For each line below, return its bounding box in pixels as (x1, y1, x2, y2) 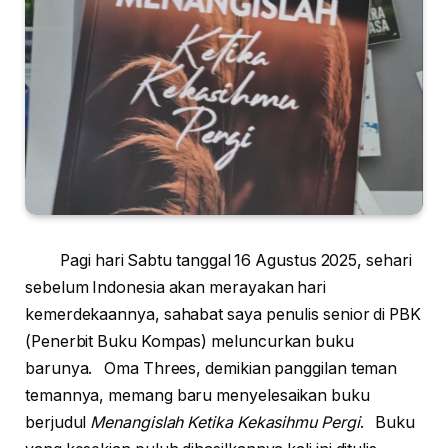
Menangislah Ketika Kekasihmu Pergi (90, 413, 360, 433)
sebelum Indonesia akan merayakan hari (25, 278, 327, 298)
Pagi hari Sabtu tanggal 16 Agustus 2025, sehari (60, 251, 412, 271)
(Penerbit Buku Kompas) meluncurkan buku (25, 332, 354, 352)
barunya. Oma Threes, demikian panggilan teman (25, 359, 398, 379)
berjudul (25, 413, 91, 433)
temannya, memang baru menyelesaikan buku (25, 386, 370, 406)
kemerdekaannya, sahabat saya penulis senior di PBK (25, 305, 422, 325)
